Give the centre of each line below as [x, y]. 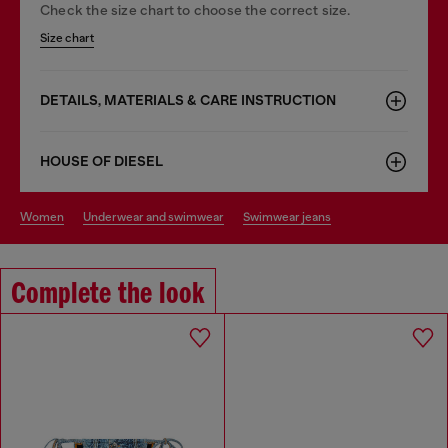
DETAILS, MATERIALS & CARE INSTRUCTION [188, 100]
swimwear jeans [290, 216]
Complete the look [108, 294]
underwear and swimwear [157, 216]
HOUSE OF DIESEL [101, 161]
